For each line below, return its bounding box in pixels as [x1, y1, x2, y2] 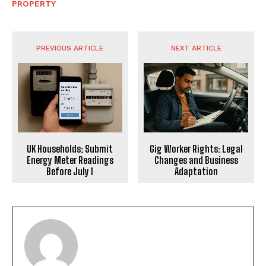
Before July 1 [46, 165, 94, 177]
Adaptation [174, 165, 218, 177]
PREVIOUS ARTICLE [36, 43, 104, 52]
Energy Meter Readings [26, 154, 113, 166]
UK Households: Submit [27, 142, 113, 154]
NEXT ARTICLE [170, 43, 221, 52]
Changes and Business [154, 154, 238, 166]
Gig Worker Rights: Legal [149, 142, 243, 154]
